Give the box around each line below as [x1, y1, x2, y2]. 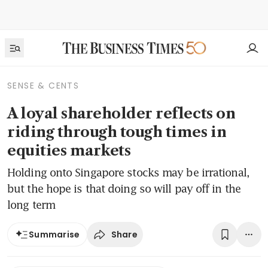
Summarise [29, 229, 80, 240]
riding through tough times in [7, 123, 227, 141]
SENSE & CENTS [7, 80, 80, 92]
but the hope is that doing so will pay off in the [7, 182, 240, 195]
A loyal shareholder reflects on [7, 105, 236, 122]
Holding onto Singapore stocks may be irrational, [7, 166, 249, 179]
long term [7, 198, 55, 211]
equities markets [7, 142, 131, 159]
